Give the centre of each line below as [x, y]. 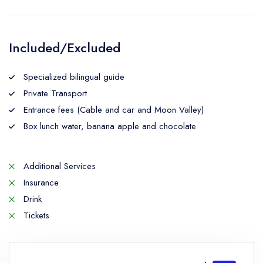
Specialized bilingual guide [73, 77]
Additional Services [58, 166]
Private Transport [54, 93]
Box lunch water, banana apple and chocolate [108, 126]
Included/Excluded [65, 48]
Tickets [35, 215]
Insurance [40, 183]
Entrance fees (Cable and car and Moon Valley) [112, 110]
